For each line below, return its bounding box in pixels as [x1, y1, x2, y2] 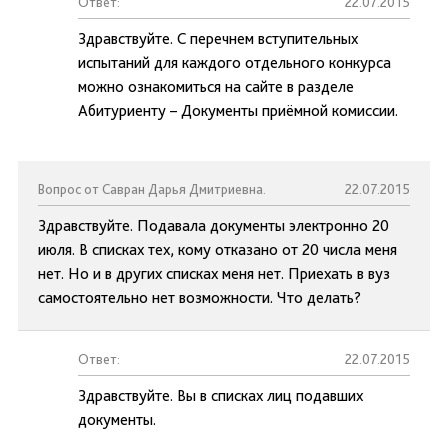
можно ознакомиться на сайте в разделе [78, 77, 354, 96]
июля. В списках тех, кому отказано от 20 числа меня [38, 240, 397, 259]
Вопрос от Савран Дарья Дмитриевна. [38, 181, 266, 197]
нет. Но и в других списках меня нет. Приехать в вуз [38, 264, 390, 283]
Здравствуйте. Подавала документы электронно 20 [38, 216, 389, 235]
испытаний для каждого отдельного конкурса [78, 53, 391, 72]
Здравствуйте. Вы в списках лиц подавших [78, 386, 363, 405]
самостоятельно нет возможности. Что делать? [38, 288, 361, 307]
